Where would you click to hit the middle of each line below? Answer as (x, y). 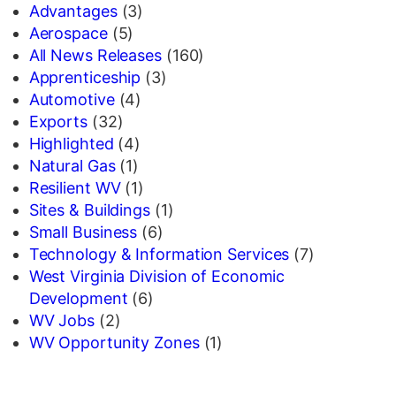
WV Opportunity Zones (114, 343)
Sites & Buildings (89, 210)
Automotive (72, 100)
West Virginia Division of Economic (157, 277)
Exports (58, 122)
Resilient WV (75, 188)
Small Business (83, 232)
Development (78, 299)
